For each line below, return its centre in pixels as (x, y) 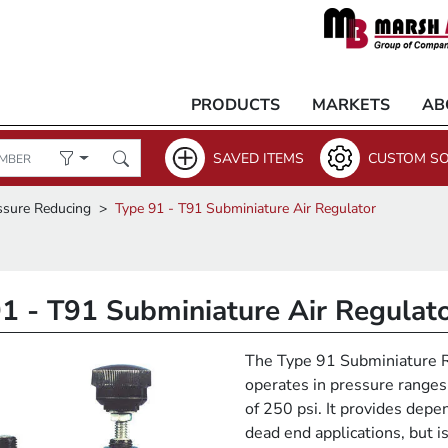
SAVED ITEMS (258, 158)
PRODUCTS (235, 105)
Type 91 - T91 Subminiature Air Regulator (245, 208)
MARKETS (351, 105)
